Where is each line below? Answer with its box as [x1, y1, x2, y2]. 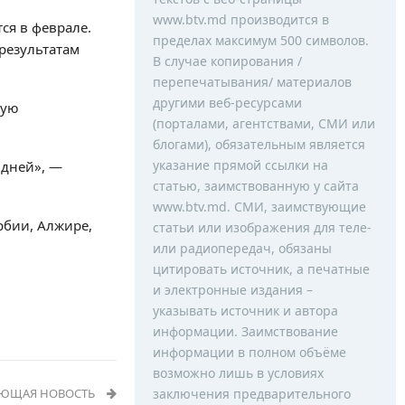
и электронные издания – [152, 281, 313, 298]
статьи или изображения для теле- [152, 219, 372, 236]
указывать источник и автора [152, 302, 338, 319]
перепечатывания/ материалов [152, 73, 352, 90]
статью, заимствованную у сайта [152, 177, 359, 194]
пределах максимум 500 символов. [152, 32, 369, 49]
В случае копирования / [152, 52, 302, 70]
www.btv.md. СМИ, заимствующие [152, 198, 366, 215]
